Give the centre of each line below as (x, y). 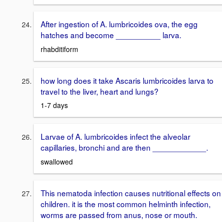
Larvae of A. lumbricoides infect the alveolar (115, 137)
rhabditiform (59, 49)
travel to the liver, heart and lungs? (100, 91)
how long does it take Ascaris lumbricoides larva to (127, 80)
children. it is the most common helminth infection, (126, 203)
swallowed (57, 161)
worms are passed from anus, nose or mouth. (119, 214)
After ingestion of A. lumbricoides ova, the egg (119, 24)
